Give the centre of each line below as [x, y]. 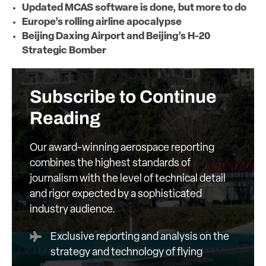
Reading [65, 118]
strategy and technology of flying [126, 252]
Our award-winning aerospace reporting [122, 148]
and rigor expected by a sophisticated [116, 194]
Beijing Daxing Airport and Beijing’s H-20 [116, 36]
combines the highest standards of [110, 163]
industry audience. [72, 210]
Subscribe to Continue [123, 96]
